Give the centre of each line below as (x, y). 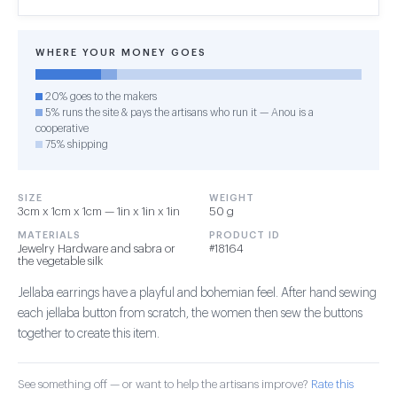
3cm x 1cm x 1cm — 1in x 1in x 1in (99, 211)
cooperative (62, 128)
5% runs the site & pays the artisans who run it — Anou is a (178, 113)
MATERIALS (49, 235)
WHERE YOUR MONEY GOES (121, 53)
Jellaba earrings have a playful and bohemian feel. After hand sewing (197, 293)
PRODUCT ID (245, 235)
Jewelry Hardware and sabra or (97, 249)
